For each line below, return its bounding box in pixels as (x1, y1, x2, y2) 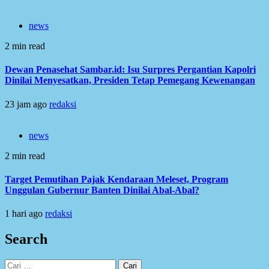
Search (5, 231, 47, 247)
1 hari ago (5, 208, 45, 219)
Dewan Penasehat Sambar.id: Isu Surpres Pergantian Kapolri (5, 64, 256, 75)
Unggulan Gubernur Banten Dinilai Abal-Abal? (5, 184, 199, 195)
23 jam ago (5, 98, 49, 109)
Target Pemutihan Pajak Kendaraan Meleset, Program (5, 174, 228, 184)
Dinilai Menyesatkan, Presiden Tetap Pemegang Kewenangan (5, 75, 255, 86)
